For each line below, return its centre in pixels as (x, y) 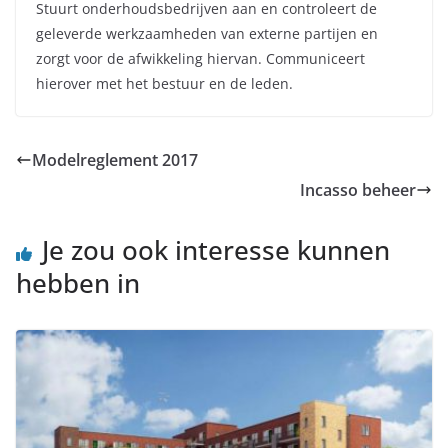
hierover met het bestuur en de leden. (164, 83)
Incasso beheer (358, 189)
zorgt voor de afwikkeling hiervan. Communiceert (200, 58)
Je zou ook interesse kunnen (216, 249)
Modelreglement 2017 (115, 159)
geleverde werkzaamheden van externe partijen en (207, 33)
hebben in (78, 282)
